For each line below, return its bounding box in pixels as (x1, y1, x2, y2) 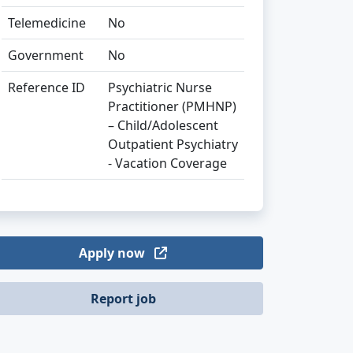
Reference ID (8, 79, 85, 96)
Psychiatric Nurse (108, 79, 212, 96)
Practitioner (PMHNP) (108, 98, 236, 115)
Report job (90, 290, 156, 307)
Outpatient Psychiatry (108, 136, 238, 153)
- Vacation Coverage (108, 154, 227, 172)
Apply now (79, 244, 148, 262)
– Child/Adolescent (108, 117, 218, 134)
